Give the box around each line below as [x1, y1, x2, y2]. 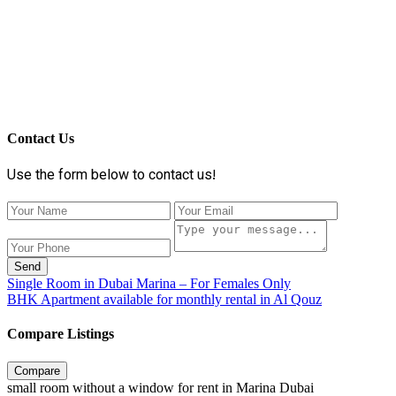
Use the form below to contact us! [7, 165, 216, 188]
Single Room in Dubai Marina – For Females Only [7, 276, 291, 292]
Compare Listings [7, 326, 114, 342]
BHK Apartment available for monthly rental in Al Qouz [7, 292, 322, 308]
